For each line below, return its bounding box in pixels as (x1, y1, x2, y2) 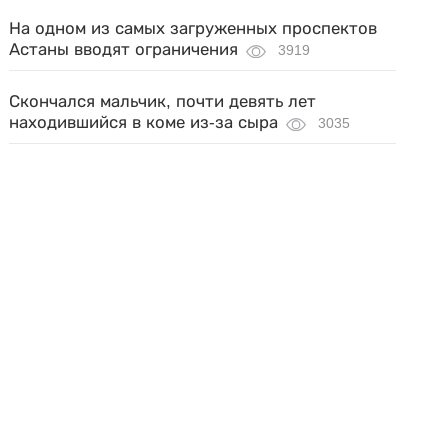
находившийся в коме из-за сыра (9, 113, 279, 132)
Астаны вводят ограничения (9, 40, 239, 59)
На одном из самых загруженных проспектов (9, 19, 378, 38)
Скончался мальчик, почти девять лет (9, 92, 317, 111)
